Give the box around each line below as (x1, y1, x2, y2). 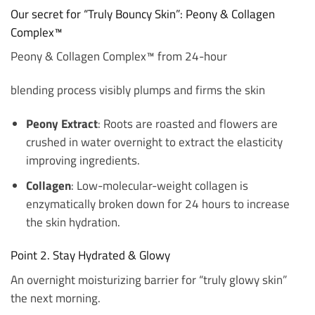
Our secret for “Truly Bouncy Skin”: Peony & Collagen (11, 5, 275, 23)
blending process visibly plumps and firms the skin (11, 81, 265, 99)
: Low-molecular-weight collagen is (70, 176, 248, 194)
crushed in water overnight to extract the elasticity (25, 132, 283, 150)
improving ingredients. (25, 150, 140, 169)
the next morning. (11, 288, 101, 307)
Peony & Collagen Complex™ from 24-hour (11, 47, 227, 65)
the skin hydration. (25, 212, 120, 231)
